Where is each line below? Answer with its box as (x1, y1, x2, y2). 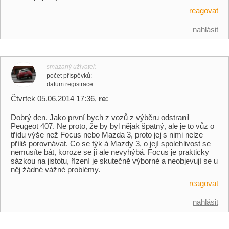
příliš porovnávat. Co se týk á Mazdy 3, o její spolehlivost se (11, 139, 211, 148)
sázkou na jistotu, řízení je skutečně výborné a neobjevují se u (11, 156, 218, 165)
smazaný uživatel (47, 63, 95, 71)
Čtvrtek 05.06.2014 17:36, (11, 94, 99, 103)
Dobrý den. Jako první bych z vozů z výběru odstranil (11, 113, 189, 122)
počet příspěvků (47, 72, 90, 79)
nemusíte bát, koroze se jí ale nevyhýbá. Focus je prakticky (11, 148, 209, 156)
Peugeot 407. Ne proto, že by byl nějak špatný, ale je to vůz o (11, 122, 214, 130)
